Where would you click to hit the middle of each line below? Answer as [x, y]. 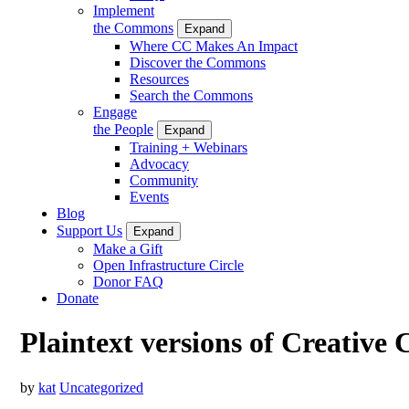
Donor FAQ [128, 281]
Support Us [89, 230]
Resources [159, 79]
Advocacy [159, 163]
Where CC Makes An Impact [214, 46]
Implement [124, 10]
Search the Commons [191, 95]
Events [149, 196]
